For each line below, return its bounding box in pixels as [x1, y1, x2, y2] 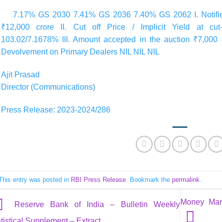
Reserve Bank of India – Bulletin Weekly [8, 200, 180, 209]
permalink [171, 175, 200, 183]
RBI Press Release [70, 175, 126, 183]
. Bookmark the [125, 175, 172, 183]
